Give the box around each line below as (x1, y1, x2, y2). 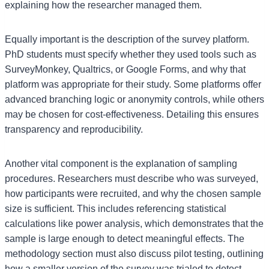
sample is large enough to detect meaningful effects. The (5, 233, 244, 244)
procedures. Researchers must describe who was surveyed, (5, 173, 258, 184)
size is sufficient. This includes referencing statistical (5, 203, 226, 214)
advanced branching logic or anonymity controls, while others (5, 94, 264, 104)
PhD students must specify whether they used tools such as (5, 49, 256, 59)
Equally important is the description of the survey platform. (5, 34, 249, 44)
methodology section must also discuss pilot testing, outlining (5, 248, 264, 259)
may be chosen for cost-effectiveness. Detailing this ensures (5, 109, 259, 119)
